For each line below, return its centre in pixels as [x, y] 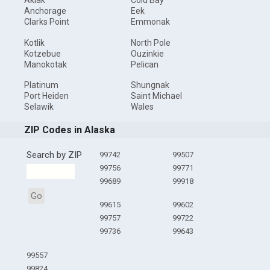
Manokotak [46, 64]
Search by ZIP [54, 155]
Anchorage [46, 11]
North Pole [150, 42]
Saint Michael [156, 96]
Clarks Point [47, 22]
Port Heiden [47, 96]
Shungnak [150, 85]
